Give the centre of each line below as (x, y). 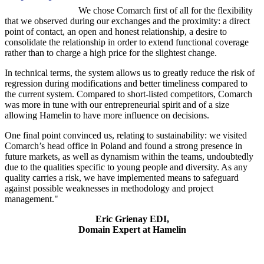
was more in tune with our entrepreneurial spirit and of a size (117, 104)
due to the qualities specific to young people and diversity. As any (126, 167)
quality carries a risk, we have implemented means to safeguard (122, 177)
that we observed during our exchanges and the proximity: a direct (127, 21)
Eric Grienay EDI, (132, 219)
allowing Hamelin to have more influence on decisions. (107, 115)
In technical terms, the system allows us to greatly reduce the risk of (130, 72)
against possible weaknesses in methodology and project (109, 188)
